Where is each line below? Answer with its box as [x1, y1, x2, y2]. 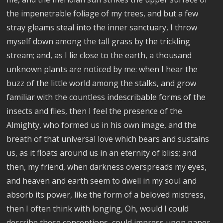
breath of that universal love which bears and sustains [6, 133, 210, 144]
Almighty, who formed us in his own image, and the [6, 119, 197, 130]
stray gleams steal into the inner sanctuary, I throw [6, 22, 198, 33]
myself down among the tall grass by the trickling [6, 36, 191, 47]
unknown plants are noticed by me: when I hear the [6, 64, 198, 75]
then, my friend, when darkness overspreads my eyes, [6, 161, 207, 172]
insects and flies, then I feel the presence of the [6, 106, 183, 116]
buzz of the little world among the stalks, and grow [6, 78, 197, 89]
